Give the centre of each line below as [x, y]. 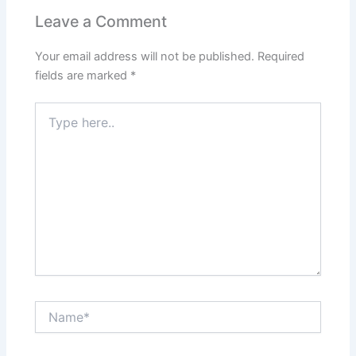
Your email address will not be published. [145, 57]
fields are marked [83, 76]
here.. [49, 126]
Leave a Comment [101, 21]
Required [281, 57]
